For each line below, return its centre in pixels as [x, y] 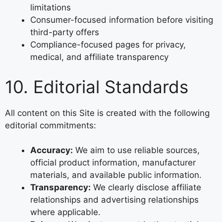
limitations [51, 7]
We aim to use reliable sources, [136, 150]
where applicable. [65, 212]
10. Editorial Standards [97, 86]
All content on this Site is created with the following [107, 113]
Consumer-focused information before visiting [122, 20]
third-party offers [65, 32]
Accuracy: [52, 150]
